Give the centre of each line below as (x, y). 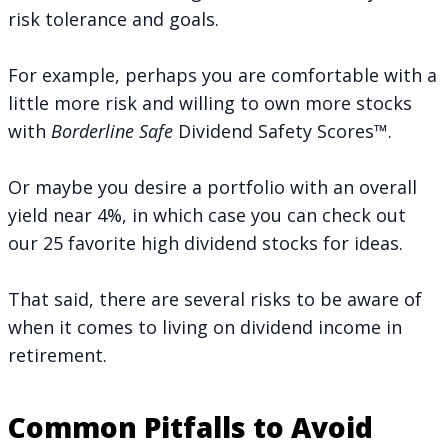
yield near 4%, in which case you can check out (207, 214)
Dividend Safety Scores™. (282, 130)
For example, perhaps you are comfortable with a (222, 74)
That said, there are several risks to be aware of (215, 298)
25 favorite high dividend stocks (180, 242)
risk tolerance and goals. (113, 18)
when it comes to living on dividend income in (205, 326)
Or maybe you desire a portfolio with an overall (212, 186)
